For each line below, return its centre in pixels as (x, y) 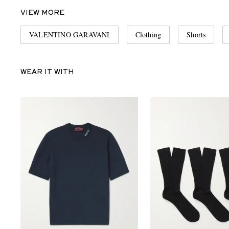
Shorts (196, 35)
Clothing (148, 35)
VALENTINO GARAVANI (70, 35)
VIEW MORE (42, 14)
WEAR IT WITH (47, 73)
